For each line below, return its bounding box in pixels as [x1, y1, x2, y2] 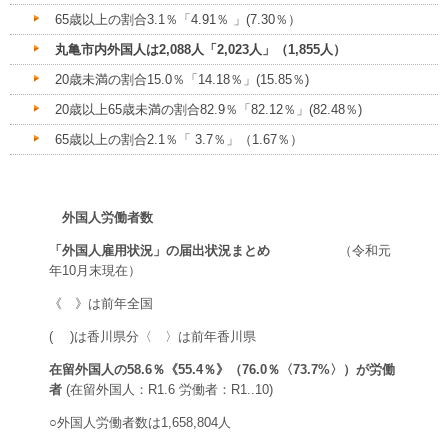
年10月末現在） [49, 263, 141, 279]
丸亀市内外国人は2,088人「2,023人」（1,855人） [55, 42, 346, 58]
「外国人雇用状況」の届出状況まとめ [49, 243, 270, 259]
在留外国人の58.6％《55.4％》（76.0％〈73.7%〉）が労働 [49, 362, 395, 378]
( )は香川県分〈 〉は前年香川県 [49, 329, 256, 345]
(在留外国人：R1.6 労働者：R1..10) [62, 382, 273, 398]
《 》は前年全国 [49, 296, 166, 312]
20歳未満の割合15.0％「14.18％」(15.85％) [55, 72, 309, 88]
